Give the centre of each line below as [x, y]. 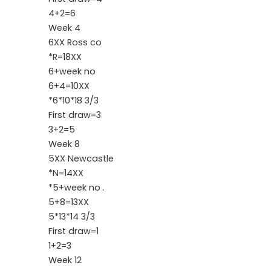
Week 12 [65, 260]
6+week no [72, 71]
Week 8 [64, 144]
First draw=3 [75, 115]
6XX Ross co [75, 42]
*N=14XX [66, 173]
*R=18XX [65, 57]
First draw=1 [73, 231]
